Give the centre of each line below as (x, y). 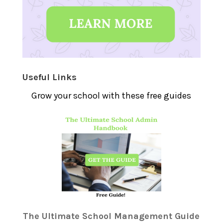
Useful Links (49, 77)
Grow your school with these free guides (111, 96)
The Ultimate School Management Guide (111, 216)
